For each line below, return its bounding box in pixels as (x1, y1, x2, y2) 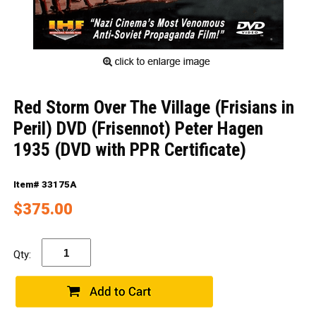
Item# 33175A (13, 179, 76, 190)
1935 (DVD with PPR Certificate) (13, 139, 246, 160)
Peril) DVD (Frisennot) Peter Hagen (13, 118, 263, 139)
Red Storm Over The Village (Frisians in (13, 97, 294, 118)
